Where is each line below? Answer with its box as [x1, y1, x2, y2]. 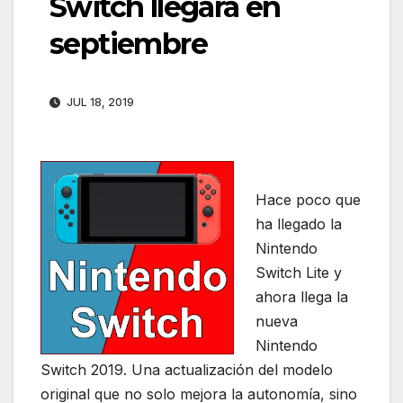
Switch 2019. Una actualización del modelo [40, 361, 333, 380]
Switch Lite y [255, 264, 342, 282]
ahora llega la [255, 288, 348, 307]
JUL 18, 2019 [64, 95, 134, 110]
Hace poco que [255, 191, 361, 210]
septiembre [49, 26, 207, 62]
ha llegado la [255, 215, 342, 234]
